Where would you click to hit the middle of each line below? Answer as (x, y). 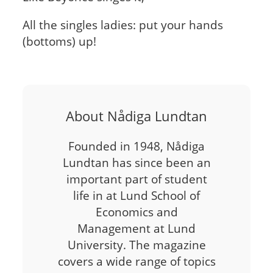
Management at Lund (136, 229)
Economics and (136, 212)
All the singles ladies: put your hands (122, 24)
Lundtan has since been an (136, 163)
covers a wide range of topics (136, 261)
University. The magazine (136, 245)
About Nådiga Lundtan (136, 116)
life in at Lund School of (136, 196)
